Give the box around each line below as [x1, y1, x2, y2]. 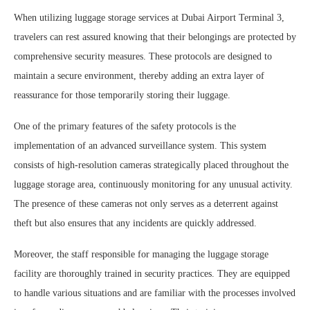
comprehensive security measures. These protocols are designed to [14, 51, 272, 62]
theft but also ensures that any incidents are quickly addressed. [14, 218, 257, 229]
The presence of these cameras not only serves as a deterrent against [14, 199, 278, 210]
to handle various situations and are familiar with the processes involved [14, 288, 295, 299]
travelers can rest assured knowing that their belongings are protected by [14, 32, 296, 43]
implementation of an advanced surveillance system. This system [14, 140, 266, 152]
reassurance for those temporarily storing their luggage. [14, 90, 230, 101]
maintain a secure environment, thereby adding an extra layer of [14, 71, 264, 82]
